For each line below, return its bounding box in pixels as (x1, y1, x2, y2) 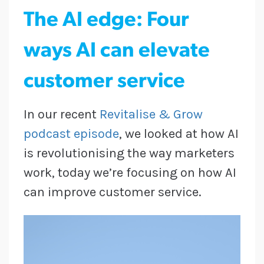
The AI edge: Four (24, 11, 189, 32)
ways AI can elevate (24, 41, 210, 62)
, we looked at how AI (119, 126, 239, 142)
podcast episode (24, 126, 119, 142)
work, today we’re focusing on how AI (24, 165, 236, 181)
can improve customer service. (24, 184, 202, 200)
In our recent (24, 107, 100, 123)
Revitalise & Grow (100, 107, 203, 123)
